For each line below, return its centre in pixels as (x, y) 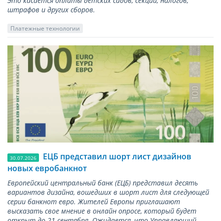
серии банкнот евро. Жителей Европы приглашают (94, 202)
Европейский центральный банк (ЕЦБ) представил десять (103, 183)
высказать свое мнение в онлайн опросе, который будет (102, 211)
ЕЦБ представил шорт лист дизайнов (117, 157)
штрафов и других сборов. (51, 9)
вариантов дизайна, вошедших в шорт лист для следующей (108, 192)
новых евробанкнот (47, 168)
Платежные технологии (45, 28)
